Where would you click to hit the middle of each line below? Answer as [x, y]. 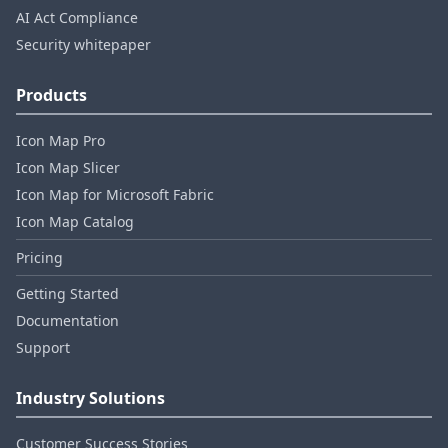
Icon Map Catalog [75, 221]
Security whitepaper [83, 44]
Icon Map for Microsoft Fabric [115, 194]
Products [51, 95]
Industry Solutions [90, 398]
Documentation [67, 320]
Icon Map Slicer [68, 167]
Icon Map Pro [60, 140]
